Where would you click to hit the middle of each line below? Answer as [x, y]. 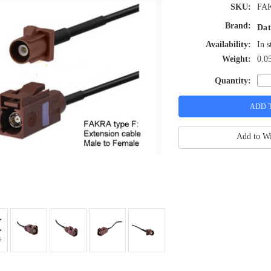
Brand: [238, 26]
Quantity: [233, 80]
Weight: [237, 59]
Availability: [229, 45]
